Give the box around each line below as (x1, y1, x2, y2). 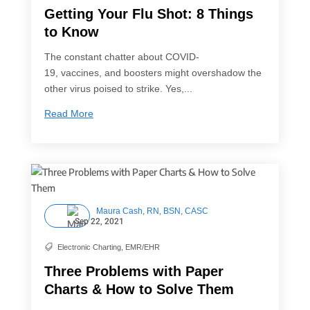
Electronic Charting (57, 242, 121, 251)
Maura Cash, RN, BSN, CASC (95, 206, 208, 217)
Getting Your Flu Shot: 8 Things (44, 6, 253, 22)
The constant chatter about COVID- (44, 51, 199, 63)
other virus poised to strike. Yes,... (44, 83, 192, 95)
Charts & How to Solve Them (44, 282, 234, 298)
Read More (44, 108, 93, 120)
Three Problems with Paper (44, 264, 224, 280)
